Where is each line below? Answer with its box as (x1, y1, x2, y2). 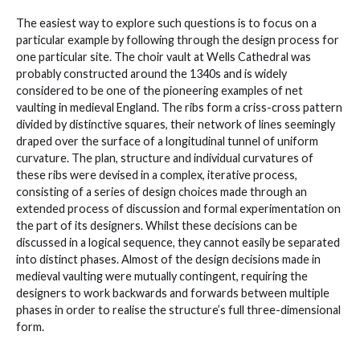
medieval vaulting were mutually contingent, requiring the (16, 268, 308, 283)
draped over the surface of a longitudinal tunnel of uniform (16, 133, 318, 148)
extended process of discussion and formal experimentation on (16, 201, 341, 215)
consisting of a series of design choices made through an (16, 184, 307, 198)
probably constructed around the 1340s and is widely (16, 66, 287, 80)
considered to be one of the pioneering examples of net (16, 83, 303, 97)
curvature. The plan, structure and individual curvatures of (16, 150, 313, 165)
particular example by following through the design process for (16, 32, 339, 47)
